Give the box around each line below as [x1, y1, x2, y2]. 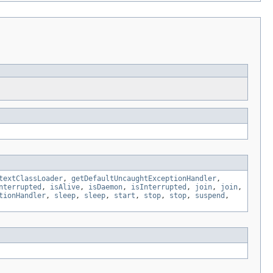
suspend [195, 191, 225, 200]
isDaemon [88, 183, 122, 192]
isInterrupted [131, 183, 186, 192]
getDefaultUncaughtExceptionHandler [71, 174, 216, 183]
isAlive [50, 183, 80, 192]
